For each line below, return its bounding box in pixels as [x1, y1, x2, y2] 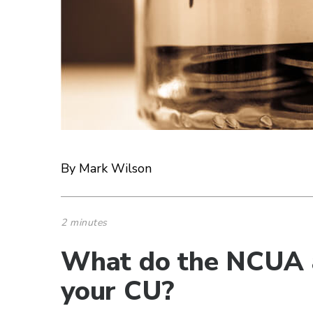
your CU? [61, 273, 174, 309]
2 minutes [61, 216, 108, 229]
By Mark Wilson [61, 160, 152, 177]
